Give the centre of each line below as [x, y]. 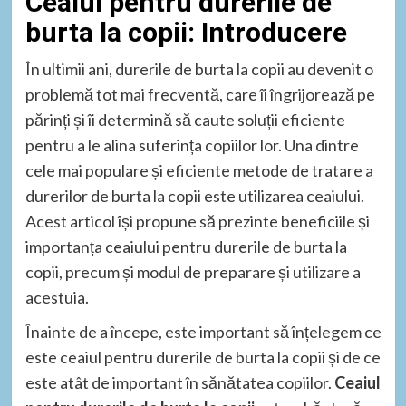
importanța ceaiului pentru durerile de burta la [186, 246]
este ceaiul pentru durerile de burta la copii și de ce [203, 357]
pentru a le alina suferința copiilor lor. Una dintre [192, 145]
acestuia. [57, 297]
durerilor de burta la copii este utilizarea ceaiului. [194, 196]
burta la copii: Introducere [186, 32]
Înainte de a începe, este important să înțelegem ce [203, 332]
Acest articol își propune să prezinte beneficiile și [197, 221]
